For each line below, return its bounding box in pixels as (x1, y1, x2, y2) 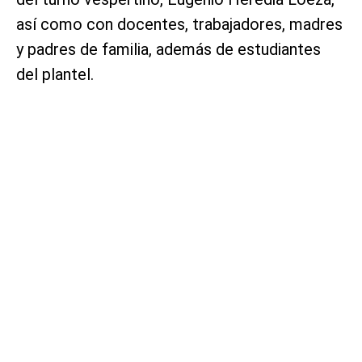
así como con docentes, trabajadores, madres (16, 15, 343, 35)
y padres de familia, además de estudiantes (16, 40, 321, 60)
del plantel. (16, 65, 94, 85)
